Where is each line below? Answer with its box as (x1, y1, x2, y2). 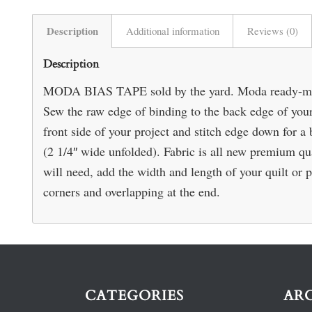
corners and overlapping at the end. (42, 182, 220, 200)
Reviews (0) (247, 23, 298, 38)
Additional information (125, 23, 219, 38)
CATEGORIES (84, 286, 184, 306)
